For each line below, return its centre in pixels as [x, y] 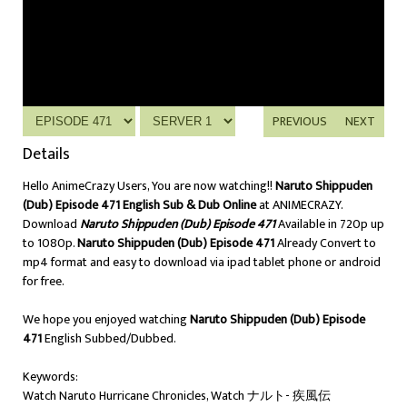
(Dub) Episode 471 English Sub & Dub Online [139, 205]
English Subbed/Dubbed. [109, 338]
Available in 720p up [331, 224]
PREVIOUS [300, 121]
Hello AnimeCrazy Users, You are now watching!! [149, 186]
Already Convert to [325, 243]
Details [46, 154]
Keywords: [50, 377]
